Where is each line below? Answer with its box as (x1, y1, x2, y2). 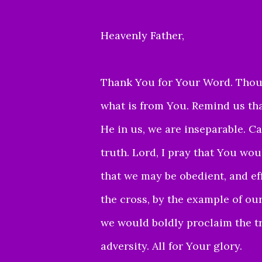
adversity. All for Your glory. (101, 239, 242, 253)
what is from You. (101, 98, 192, 112)
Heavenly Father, (101, 28, 184, 42)
